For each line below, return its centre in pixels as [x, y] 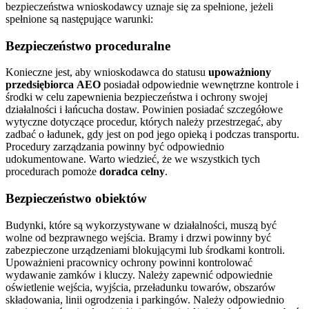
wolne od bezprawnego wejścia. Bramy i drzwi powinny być [138, 237]
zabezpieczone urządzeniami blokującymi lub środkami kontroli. [145, 250]
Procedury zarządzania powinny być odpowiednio [115, 147]
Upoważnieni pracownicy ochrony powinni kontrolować [129, 262]
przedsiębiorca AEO [53, 85]
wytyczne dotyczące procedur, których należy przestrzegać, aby [144, 122]
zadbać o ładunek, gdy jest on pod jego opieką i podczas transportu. [152, 134]
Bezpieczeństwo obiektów [76, 199]
